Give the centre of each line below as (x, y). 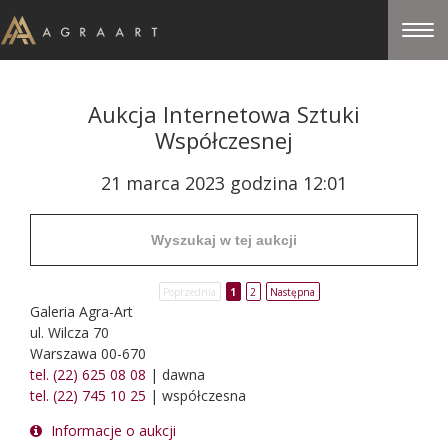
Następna (292, 291)
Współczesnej (224, 140)
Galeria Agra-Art (81, 311)
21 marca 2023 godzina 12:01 (224, 183)
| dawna (175, 374)
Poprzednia (189, 291)
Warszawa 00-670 (88, 353)
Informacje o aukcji (111, 430)
